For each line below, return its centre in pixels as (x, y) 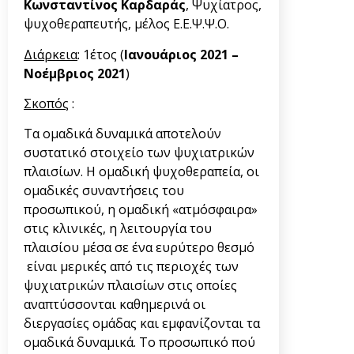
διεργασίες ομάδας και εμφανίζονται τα (142, 324)
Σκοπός (46, 104)
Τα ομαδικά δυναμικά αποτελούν (122, 134)
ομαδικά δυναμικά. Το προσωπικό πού (139, 343)
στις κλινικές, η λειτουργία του (118, 229)
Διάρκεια (51, 54)
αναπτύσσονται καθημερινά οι (115, 305)
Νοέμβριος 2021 (75, 73)
